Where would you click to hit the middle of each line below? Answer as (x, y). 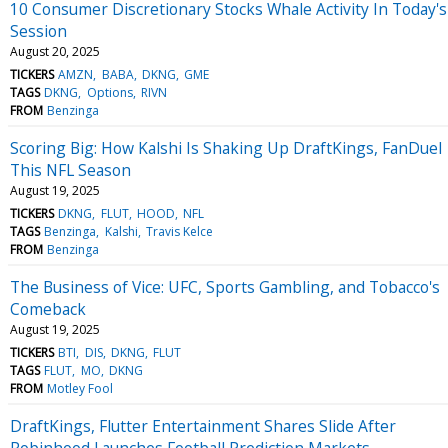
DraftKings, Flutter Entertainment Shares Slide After (203, 425)
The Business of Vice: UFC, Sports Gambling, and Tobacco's (225, 286)
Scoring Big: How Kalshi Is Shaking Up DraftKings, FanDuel (226, 147)
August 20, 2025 (55, 51)
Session (38, 30)
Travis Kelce (179, 231)
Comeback (48, 308)
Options (109, 92)
